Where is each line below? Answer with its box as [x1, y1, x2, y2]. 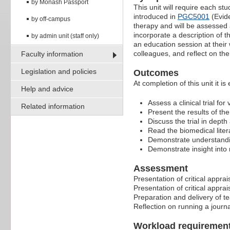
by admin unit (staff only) [31, 32, 99, 40]
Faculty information [21, 49, 83, 58]
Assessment [133, 163, 188, 174]
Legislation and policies [21, 67, 97, 75]
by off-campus [31, 15, 70, 23]
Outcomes [133, 68, 179, 79]
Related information [21, 102, 85, 110]
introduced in [133, 12, 178, 21]
